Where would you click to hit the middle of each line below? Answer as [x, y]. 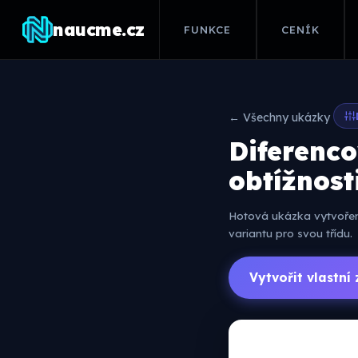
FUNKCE [208, 29]
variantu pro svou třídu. [290, 233]
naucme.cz [99, 30]
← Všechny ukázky [279, 117]
